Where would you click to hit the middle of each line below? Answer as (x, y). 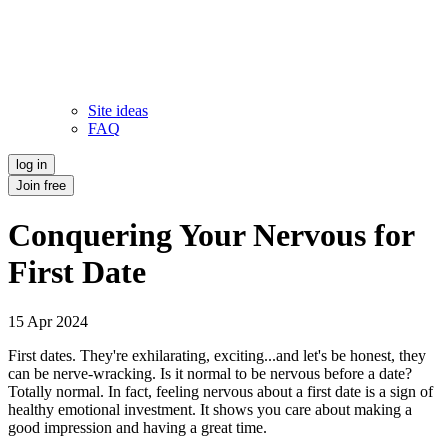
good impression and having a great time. (137, 427)
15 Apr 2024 (48, 321)
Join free (41, 185)
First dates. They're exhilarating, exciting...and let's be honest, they (217, 355)
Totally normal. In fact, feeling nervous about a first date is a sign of (220, 391)
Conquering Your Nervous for (211, 235)
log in (31, 164)
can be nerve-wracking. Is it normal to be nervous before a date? (210, 373)
